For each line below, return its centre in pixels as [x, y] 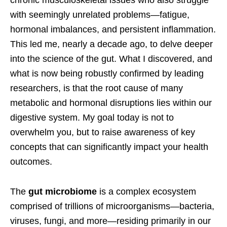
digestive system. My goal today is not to [92, 118]
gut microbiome [63, 192]
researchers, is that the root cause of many [97, 88]
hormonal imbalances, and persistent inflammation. [113, 30]
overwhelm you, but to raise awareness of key [103, 133]
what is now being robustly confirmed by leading [107, 74]
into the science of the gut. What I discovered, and [111, 59]
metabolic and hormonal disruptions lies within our [111, 103]
